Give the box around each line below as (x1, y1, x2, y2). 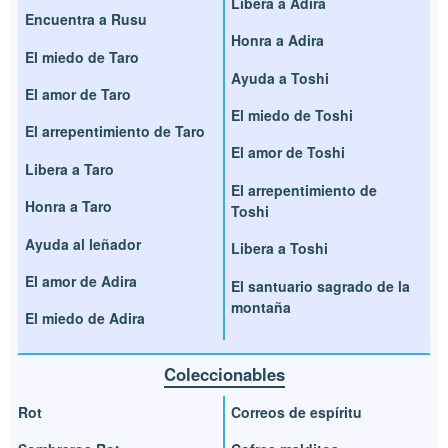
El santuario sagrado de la (231, 275, 410, 296)
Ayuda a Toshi (231, 67, 329, 88)
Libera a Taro (25, 158, 115, 179)
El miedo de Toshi (231, 104, 353, 125)
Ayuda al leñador (25, 233, 142, 254)
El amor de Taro (25, 83, 132, 104)
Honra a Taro (25, 196, 113, 217)
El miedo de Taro (25, 46, 140, 67)
